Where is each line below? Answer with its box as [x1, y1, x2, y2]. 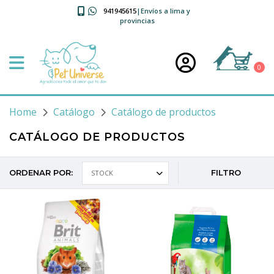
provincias [119, 16, 155, 25]
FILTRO [211, 168, 242, 177]
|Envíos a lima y [136, 6, 190, 15]
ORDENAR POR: [9, 168, 73, 177]
